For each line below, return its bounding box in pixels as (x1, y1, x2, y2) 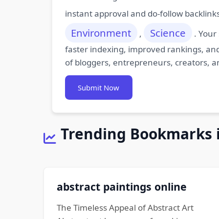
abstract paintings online (56, 179, 187, 194)
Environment (71, 25, 131, 40)
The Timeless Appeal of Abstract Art (56, 201, 194, 213)
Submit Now (78, 82, 119, 92)
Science (150, 25, 186, 40)
